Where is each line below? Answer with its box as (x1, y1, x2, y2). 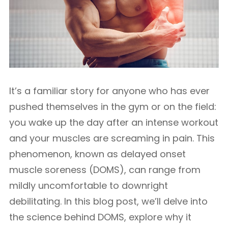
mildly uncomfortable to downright (9, 179, 168, 192)
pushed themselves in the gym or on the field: (9, 100, 216, 113)
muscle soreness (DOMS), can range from (9, 163, 201, 176)
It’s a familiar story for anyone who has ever (9, 84, 210, 97)
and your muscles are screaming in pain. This (9, 132, 215, 145)
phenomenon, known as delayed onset (9, 148, 186, 160)
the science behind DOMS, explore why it (9, 211, 191, 223)
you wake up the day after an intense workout (9, 116, 218, 129)
